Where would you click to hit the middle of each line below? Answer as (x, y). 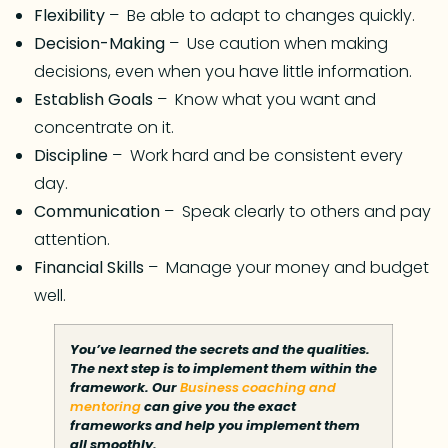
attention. (72, 239)
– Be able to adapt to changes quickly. (260, 15)
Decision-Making (100, 43)
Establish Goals (94, 99)
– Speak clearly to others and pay (296, 211)
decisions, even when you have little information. (223, 71)
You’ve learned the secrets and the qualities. (220, 350)
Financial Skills (89, 267)
